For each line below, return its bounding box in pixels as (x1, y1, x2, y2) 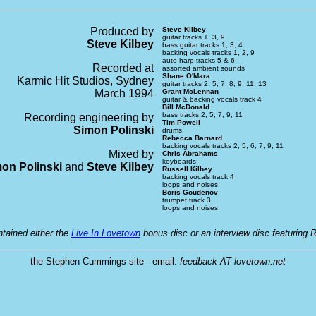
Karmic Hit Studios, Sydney (17, 74, 154, 87)
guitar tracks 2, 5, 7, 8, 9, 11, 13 (162, 79, 267, 87)
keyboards (162, 157, 196, 165)
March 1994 (95, 87, 154, 99)
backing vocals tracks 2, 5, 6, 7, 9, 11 (162, 141, 284, 150)
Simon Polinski (73, 123, 154, 136)
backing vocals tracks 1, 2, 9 (162, 48, 255, 56)
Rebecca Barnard (162, 133, 222, 142)
